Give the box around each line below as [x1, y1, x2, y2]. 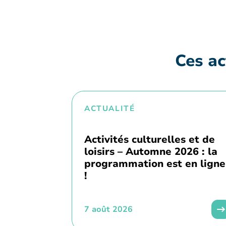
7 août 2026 [84, 204, 133, 215]
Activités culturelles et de [84, 133, 215, 147]
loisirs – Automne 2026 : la [84, 145, 217, 159]
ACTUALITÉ [84, 103, 135, 114]
